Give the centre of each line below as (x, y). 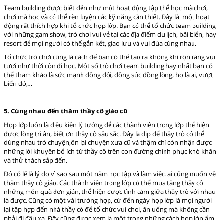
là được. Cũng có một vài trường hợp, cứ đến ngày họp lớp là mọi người (108, 200)
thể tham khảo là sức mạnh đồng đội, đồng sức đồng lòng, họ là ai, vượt (109, 74)
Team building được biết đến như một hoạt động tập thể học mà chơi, (106, 8)
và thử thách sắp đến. (36, 160)
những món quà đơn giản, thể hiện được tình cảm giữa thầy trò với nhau (110, 191)
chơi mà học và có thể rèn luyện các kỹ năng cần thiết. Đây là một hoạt (107, 16)
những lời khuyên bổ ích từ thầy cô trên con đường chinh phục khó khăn (110, 151)
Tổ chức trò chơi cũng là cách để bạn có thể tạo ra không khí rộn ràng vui (110, 57)
